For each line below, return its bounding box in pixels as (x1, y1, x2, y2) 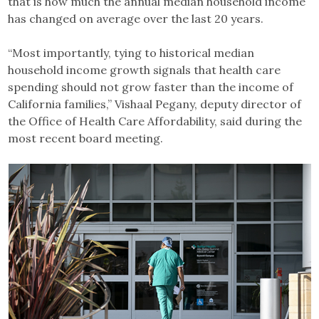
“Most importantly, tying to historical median (8, 45, 255, 60)
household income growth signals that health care (8, 62, 281, 77)
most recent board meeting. (8, 130, 167, 145)
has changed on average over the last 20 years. (8, 11, 267, 26)
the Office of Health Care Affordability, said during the (8, 113, 303, 128)
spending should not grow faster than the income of (8, 79, 294, 94)
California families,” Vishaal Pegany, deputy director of (8, 96, 302, 111)
